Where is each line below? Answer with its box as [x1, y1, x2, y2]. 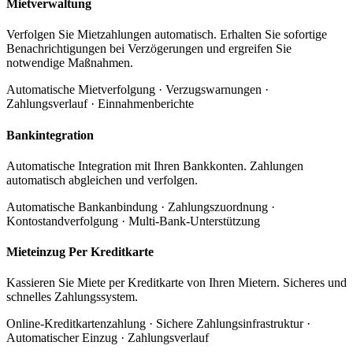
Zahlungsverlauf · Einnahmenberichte [6, 97, 194, 111]
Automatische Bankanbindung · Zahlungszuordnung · [6, 199, 275, 214]
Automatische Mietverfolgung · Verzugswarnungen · [6, 83, 269, 97]
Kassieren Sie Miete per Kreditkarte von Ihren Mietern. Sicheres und [6, 276, 347, 290]
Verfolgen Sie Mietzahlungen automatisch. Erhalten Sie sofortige [6, 28, 327, 42]
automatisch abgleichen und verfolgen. [6, 173, 198, 187]
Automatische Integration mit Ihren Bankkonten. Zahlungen [6, 158, 303, 173]
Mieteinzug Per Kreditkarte [6, 245, 154, 259]
